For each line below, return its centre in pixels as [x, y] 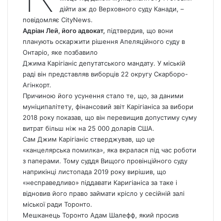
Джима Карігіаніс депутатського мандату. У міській [104, 63]
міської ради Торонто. [57, 204]
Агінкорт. [37, 85]
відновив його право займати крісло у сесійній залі [104, 194]
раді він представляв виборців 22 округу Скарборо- [105, 74]
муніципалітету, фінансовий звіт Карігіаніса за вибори [108, 107]
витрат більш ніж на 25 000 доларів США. [89, 129]
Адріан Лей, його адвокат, [64, 31]
